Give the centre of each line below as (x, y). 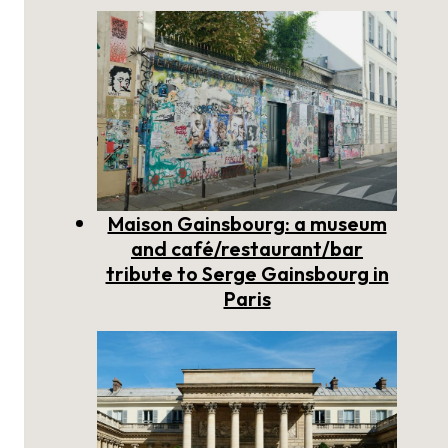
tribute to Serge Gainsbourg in (247, 274)
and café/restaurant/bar (247, 249)
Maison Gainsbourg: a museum (247, 224)
